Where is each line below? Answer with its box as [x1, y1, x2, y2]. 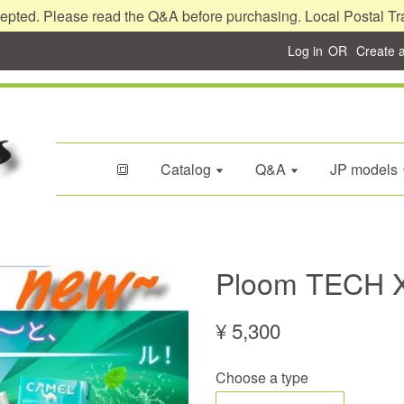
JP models [329, 159, 401, 179]
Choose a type [216, 367, 308, 388]
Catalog [160, 159, 215, 179]
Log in [288, 41, 323, 60]
